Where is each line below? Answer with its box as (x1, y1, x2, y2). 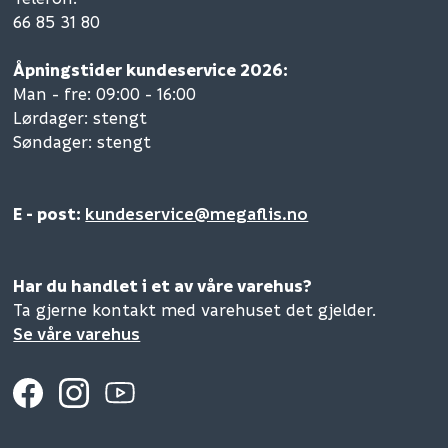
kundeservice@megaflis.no (85, 203, 309, 225)
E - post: (13, 203, 86, 225)
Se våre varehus (13, 323, 141, 345)
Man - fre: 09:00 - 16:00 (13, 83, 197, 105)
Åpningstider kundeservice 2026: (13, 59, 289, 81)
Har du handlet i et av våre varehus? (13, 275, 313, 297)
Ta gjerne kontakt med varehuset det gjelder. (13, 299, 382, 321)
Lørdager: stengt (13, 107, 148, 129)
